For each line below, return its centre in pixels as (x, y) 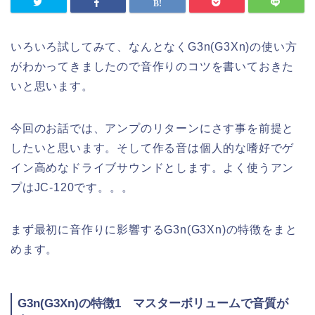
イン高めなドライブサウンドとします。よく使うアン (153, 168)
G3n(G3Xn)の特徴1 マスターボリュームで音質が (153, 304)
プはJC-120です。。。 (72, 188)
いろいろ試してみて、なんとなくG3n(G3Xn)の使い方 (154, 47)
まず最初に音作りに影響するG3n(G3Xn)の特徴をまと (154, 230)
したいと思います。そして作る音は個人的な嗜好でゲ (153, 148)
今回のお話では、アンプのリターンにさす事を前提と (153, 129)
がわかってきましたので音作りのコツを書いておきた (153, 67)
